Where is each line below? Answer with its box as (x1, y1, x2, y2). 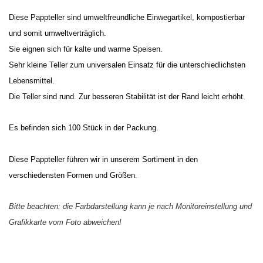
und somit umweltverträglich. (9, 29, 106, 38)
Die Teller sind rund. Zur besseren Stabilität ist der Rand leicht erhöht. (9, 92, 245, 101)
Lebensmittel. (9, 76, 55, 85)
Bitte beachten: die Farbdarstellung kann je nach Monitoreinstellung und (9, 202, 252, 211)
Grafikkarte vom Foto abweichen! (9, 218, 122, 227)
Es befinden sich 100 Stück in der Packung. (9, 123, 159, 132)
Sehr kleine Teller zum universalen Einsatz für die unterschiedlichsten (9, 60, 245, 69)
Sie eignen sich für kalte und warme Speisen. (9, 45, 163, 53)
